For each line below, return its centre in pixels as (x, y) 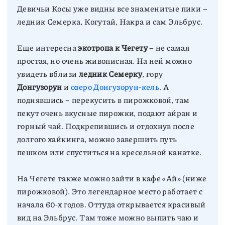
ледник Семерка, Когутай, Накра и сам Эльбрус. (110, 21)
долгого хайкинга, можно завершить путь (97, 139)
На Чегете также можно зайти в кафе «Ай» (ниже (112, 178)
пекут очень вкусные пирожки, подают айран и (107, 113)
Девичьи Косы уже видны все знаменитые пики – (112, 8)
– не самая (168, 47)
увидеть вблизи (48, 74)
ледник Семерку (110, 74)
